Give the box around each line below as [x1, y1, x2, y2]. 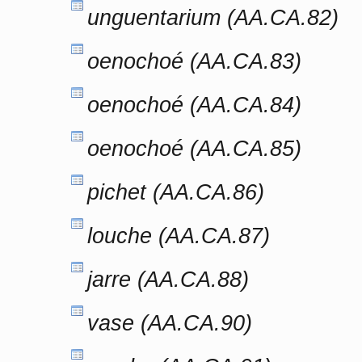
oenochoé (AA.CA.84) [87, 92, 301, 117]
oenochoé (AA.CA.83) [87, 48, 301, 74]
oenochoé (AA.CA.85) [87, 136, 301, 161]
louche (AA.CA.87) [87, 223, 270, 248]
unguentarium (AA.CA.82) [87, 5, 339, 30]
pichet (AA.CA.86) [87, 179, 264, 204]
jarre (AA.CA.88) [87, 267, 249, 292]
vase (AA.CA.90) [87, 310, 252, 335]
